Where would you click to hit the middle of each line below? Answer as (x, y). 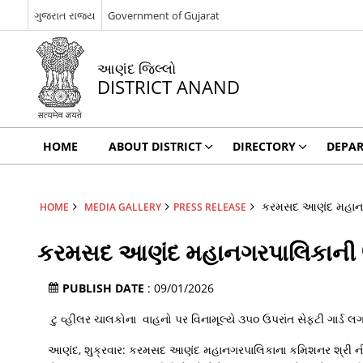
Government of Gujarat (163, 15)
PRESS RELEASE (209, 207)
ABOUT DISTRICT (155, 146)
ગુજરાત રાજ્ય (64, 15)
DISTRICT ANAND (168, 87)
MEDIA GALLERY (122, 207)
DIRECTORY (264, 146)
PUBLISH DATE (105, 288)
